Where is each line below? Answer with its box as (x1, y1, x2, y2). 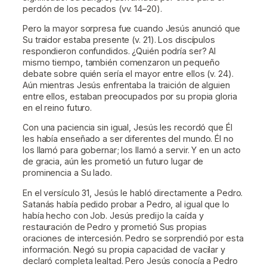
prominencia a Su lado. (23, 167, 112, 178)
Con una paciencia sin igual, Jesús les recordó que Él (23, 122, 232, 133)
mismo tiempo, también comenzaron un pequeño (23, 57, 220, 68)
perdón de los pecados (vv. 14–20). (23, 3, 162, 14)
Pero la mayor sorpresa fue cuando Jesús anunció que (23, 23, 240, 34)
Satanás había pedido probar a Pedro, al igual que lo (23, 198, 229, 209)
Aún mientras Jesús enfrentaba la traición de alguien (23, 80, 230, 91)
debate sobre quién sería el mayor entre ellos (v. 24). (23, 69, 234, 79)
